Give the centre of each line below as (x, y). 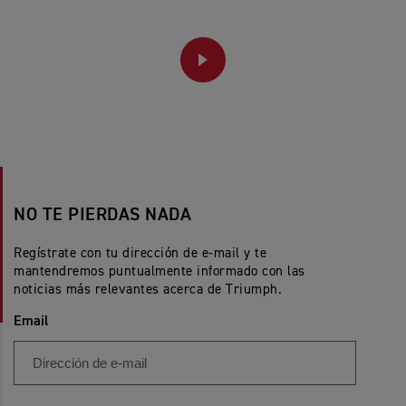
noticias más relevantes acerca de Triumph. (148, 289)
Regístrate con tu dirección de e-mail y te (140, 253)
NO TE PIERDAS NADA (102, 214)
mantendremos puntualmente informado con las (159, 271)
